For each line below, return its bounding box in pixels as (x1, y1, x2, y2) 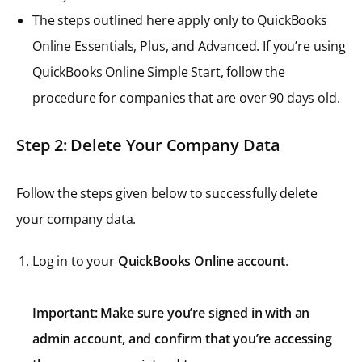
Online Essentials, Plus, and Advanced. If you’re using (32, 36, 346, 55)
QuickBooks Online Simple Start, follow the (32, 62, 285, 81)
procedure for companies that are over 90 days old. (32, 88, 340, 107)
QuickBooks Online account (117, 251, 285, 270)
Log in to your (32, 251, 118, 270)
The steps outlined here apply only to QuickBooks (32, 11, 327, 29)
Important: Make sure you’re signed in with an (32, 303, 310, 322)
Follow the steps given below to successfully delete (16, 183, 318, 202)
